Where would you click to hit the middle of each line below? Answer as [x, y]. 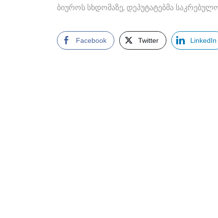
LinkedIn [203, 41]
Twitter [148, 41]
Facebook [91, 41]
